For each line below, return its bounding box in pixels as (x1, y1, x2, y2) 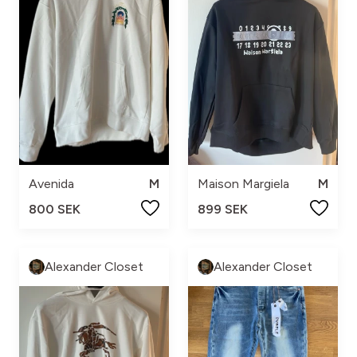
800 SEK (29, 201, 80, 217)
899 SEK (198, 201, 248, 217)
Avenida (29, 175, 74, 191)
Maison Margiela (198, 175, 289, 191)
